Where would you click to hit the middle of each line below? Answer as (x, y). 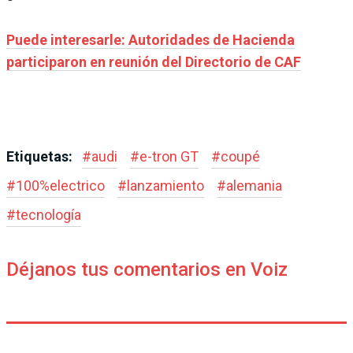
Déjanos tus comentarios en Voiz (147, 270)
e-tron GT (169, 157)
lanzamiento (165, 186)
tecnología (48, 215)
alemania (254, 186)
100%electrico (60, 186)
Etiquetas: (41, 157)
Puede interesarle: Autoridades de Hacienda (150, 40)
